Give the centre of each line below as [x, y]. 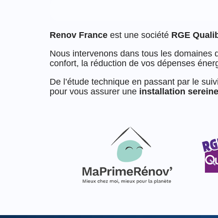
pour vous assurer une [94, 92]
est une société [139, 35]
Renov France [79, 35]
